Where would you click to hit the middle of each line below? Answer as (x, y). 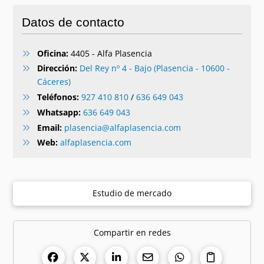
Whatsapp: (59, 112)
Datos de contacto (73, 22)
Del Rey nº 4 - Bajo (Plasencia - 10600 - (154, 68)
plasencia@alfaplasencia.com (122, 127)
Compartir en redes (132, 232)
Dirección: (57, 68)
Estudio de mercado (132, 193)
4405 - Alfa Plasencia (110, 53)
